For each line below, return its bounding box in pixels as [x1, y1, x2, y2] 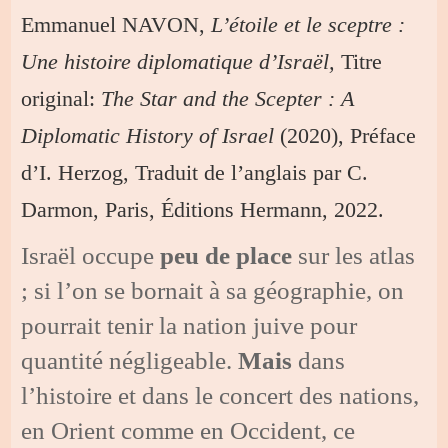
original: [21, 85, 102, 111]
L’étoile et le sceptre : [211, 11, 406, 37]
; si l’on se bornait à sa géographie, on [21, 276, 405, 304]
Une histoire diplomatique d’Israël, [21, 48, 342, 74]
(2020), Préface [280, 122, 417, 148]
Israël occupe [21, 241, 161, 269]
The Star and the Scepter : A [101, 85, 355, 111]
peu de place [160, 241, 293, 269]
